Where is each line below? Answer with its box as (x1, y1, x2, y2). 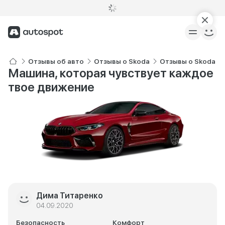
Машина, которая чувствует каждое (8, 66, 213, 80)
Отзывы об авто (28, 57, 84, 65)
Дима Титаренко (36, 191, 103, 200)
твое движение (8, 80, 94, 94)
